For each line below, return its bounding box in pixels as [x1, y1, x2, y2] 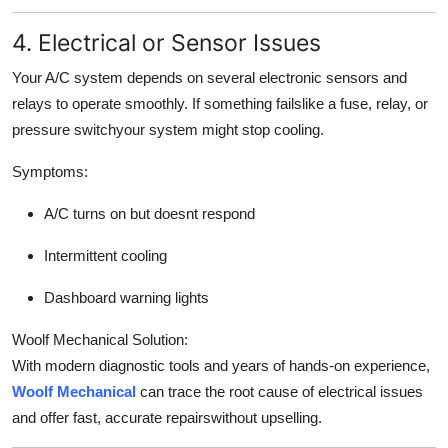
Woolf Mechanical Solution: [12, 331, 188, 349]
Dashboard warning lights [44, 289, 209, 307]
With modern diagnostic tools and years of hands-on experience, [12, 357, 430, 375]
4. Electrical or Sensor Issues [12, 28, 321, 58]
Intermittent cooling [44, 247, 167, 265]
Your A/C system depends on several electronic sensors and [12, 69, 407, 87]
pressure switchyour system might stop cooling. [12, 121, 324, 139]
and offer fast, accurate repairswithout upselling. [12, 409, 322, 427]
